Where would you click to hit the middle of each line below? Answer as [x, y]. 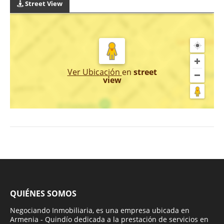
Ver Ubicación [94, 72]
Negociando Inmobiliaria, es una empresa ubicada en [100, 210]
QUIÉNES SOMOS [43, 193]
